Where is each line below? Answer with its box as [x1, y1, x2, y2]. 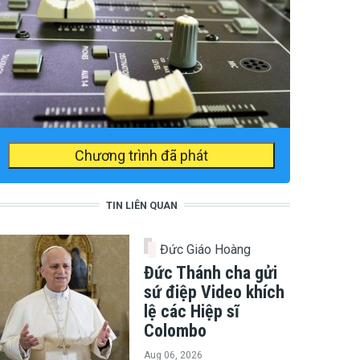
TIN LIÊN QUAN [105, 198, 178, 211]
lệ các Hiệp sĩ [144, 301, 239, 321]
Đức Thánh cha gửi [144, 262, 277, 283]
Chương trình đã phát [74, 146, 208, 164]
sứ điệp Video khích [144, 281, 284, 302]
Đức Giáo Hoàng [160, 241, 252, 257]
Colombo [144, 320, 207, 341]
